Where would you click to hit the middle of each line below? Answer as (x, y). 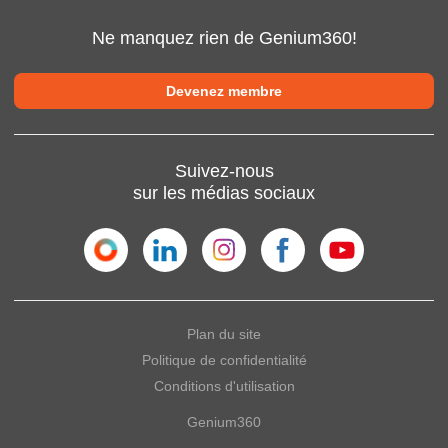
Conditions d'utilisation (224, 386)
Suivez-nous (224, 171)
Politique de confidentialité (224, 360)
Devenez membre (224, 91)
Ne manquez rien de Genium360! (224, 38)
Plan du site (224, 334)
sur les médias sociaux (224, 193)
